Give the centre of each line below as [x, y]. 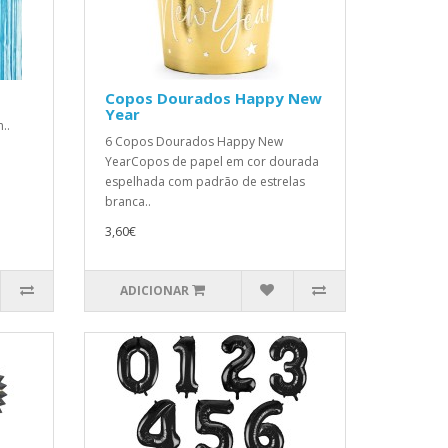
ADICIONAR [155, 290]
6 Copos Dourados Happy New [193, 141]
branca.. [127, 201]
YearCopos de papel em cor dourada [211, 161]
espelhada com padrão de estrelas [204, 181]
